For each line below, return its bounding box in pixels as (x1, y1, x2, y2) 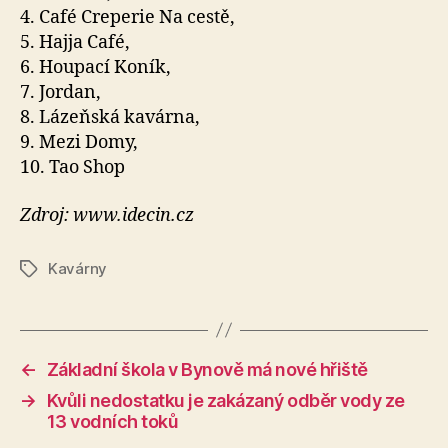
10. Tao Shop (20, 156, 125, 179)
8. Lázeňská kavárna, (20, 106, 200, 129)
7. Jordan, (20, 81, 101, 104)
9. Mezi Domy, (20, 131, 138, 154)
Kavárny (48, 258, 108, 278)
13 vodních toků (46, 410, 179, 432)
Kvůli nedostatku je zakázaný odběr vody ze (46, 389, 405, 411)
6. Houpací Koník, (20, 56, 171, 79)
